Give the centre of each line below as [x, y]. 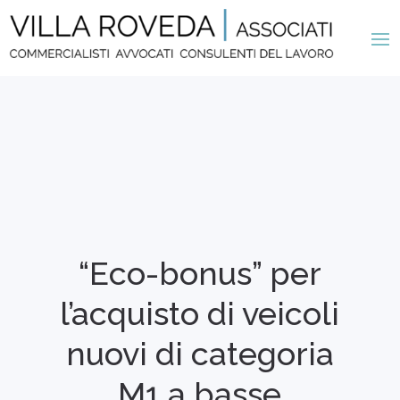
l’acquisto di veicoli [200, 313]
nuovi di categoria [200, 353]
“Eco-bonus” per [200, 273]
